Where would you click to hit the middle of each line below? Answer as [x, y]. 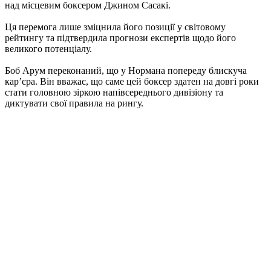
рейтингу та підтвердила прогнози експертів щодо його [120, 38]
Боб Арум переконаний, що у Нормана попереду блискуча [126, 71]
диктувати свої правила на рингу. [74, 103]
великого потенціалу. [48, 49]
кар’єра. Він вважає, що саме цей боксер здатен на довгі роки [132, 82]
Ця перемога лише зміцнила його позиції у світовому [115, 27]
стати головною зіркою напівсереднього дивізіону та [114, 93]
